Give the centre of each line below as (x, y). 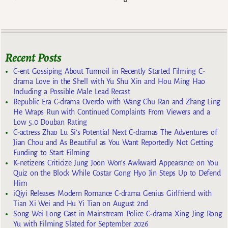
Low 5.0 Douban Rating (50, 122)
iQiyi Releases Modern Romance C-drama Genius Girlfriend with (112, 194)
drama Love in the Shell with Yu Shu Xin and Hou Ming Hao (109, 82)
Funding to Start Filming (51, 153)
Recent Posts (33, 57)
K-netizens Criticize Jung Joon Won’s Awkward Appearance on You (116, 163)
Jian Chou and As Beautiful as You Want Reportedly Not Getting (113, 143)
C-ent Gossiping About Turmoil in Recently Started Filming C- (109, 72)
